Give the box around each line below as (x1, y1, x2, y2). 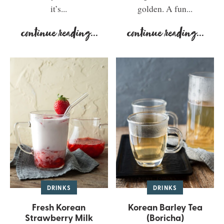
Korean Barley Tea (127, 200, 202, 213)
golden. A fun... (137, 3, 193, 15)
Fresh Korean (32, 200, 86, 213)
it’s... (50, 3, 67, 15)
